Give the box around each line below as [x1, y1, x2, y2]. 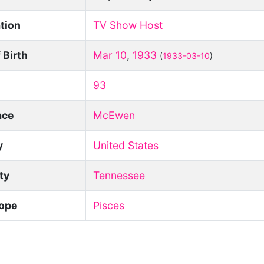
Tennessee [93, 169, 146, 181]
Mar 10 [93, 49, 127, 61]
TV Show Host [93, 19, 163, 31]
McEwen [93, 109, 136, 121]
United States [93, 139, 159, 151]
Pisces [93, 199, 125, 212]
